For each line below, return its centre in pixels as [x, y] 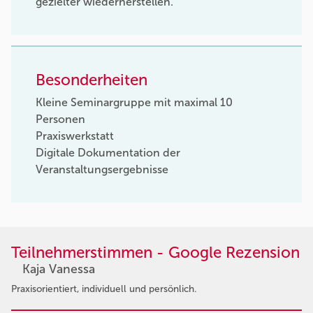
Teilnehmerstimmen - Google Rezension [155, 252]
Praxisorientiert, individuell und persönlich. [104, 289]
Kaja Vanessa [59, 269]
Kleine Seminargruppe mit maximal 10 [134, 102]
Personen [60, 119]
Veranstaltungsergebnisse [102, 169]
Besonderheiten [92, 80]
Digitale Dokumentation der [108, 152]
